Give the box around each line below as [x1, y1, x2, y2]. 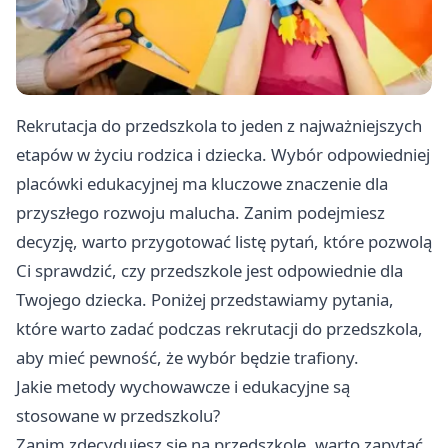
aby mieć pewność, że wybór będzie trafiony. [16, 346, 359, 370]
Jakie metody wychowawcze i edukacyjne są [16, 375, 350, 399]
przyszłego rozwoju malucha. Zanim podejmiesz [16, 201, 385, 225]
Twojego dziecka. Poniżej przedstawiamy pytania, [16, 288, 394, 312]
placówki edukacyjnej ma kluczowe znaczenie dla [16, 172, 388, 196]
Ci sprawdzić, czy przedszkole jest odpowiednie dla [16, 259, 403, 283]
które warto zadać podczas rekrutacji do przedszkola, [16, 317, 423, 341]
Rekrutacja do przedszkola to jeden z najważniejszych [16, 114, 422, 138]
